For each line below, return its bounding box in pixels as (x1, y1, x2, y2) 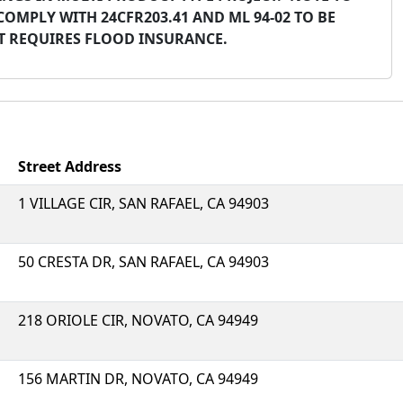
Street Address (18, 157, 121, 176)
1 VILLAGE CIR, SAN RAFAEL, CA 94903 (18, 193, 269, 213)
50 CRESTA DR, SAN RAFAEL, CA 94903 (18, 252, 269, 272)
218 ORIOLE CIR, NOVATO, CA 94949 (18, 310, 258, 330)
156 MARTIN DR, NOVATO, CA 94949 (18, 369, 258, 389)
